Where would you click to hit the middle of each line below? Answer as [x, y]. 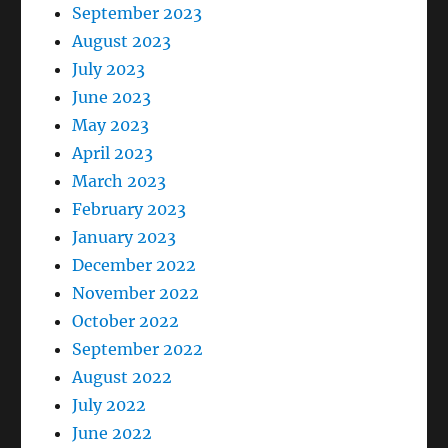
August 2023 [122, 41]
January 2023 [124, 237]
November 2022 [136, 293]
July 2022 [109, 405]
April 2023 [113, 153]
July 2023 [109, 69]
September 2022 [138, 349]
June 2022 [112, 433]
